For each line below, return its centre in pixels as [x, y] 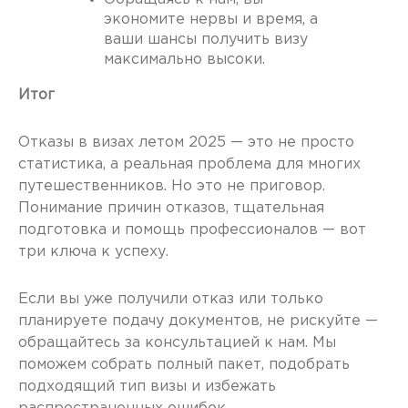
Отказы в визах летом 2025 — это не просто [186, 142]
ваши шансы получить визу [206, 39]
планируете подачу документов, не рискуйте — [198, 321]
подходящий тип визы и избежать [147, 386]
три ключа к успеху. [93, 251]
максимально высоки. [184, 59]
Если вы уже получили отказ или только [171, 299]
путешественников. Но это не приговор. [172, 186]
